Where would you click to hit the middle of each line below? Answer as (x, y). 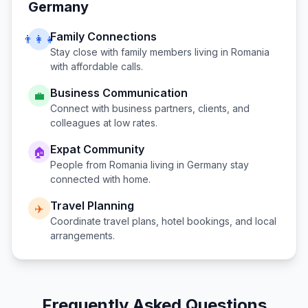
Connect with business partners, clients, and (150, 108)
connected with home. (100, 179)
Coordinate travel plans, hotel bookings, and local (163, 221)
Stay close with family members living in (141, 52)
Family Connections (103, 36)
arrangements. (82, 235)
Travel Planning (92, 206)
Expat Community (97, 149)
